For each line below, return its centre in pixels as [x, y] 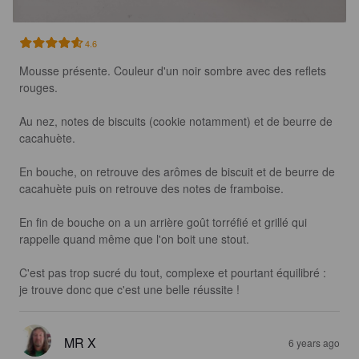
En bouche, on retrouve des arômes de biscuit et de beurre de [179, 172]
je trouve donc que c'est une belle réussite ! [129, 290]
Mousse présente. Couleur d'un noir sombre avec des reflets [174, 71]
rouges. [40, 88]
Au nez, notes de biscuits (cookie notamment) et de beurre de [177, 121]
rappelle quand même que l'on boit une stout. [134, 239]
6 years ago [314, 343]
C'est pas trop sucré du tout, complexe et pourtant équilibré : [174, 273]
